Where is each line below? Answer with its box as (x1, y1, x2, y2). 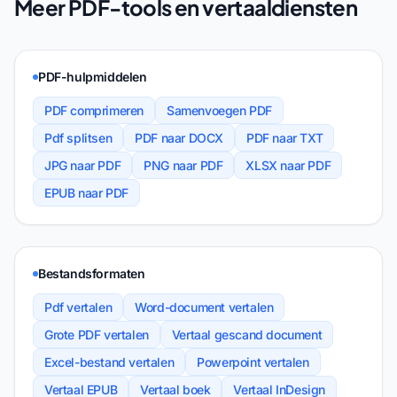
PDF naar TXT (246, 130, 323, 145)
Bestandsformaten (38, 266, 145, 281)
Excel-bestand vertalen (44, 354, 175, 370)
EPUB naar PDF (44, 185, 128, 200)
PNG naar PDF (144, 158, 223, 173)
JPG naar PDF (44, 158, 121, 173)
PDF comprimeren (44, 103, 144, 118)
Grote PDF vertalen (44, 327, 149, 342)
